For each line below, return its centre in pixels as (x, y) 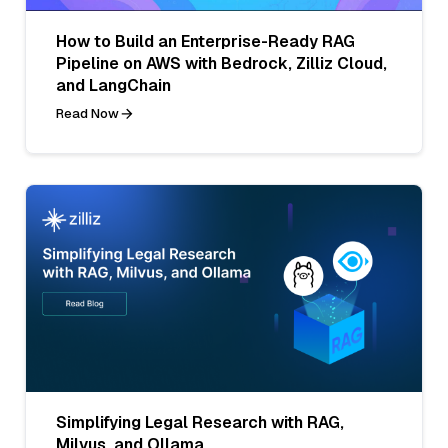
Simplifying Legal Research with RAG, (200, 422)
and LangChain (113, 85)
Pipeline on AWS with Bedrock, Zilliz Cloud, (221, 63)
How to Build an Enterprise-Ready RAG (205, 41)
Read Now (87, 113)
